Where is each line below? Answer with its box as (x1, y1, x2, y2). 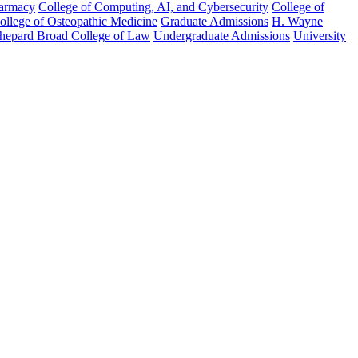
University (293, 29, 346, 42)
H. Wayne (272, 14, 323, 28)
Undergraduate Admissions (153, 29, 290, 42)
